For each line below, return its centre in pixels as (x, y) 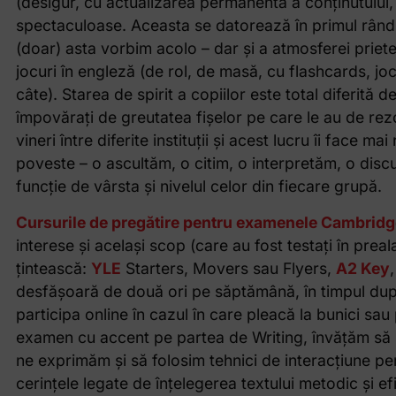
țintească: (53, 268)
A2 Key (362, 268)
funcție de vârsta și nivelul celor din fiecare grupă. (198, 187)
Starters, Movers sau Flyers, (228, 268)
